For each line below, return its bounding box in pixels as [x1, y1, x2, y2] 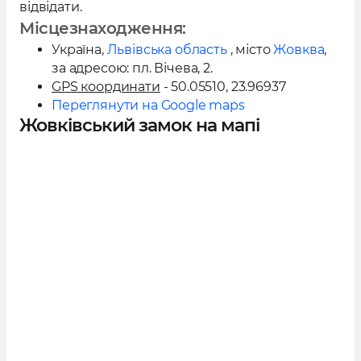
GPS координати [52, 79, 160, 94]
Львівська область [106, 42, 227, 57]
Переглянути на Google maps [52, 98, 245, 113]
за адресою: [52, 60, 133, 76]
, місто [226, 42, 271, 57]
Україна [52, 42, 102, 57]
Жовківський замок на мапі [19, 114, 259, 136]
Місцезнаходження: [19, 19, 186, 38]
